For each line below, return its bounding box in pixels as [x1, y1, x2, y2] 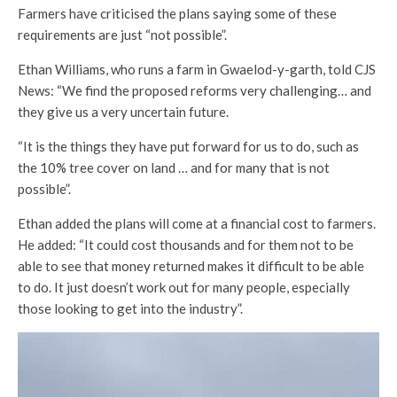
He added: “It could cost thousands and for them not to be [18, 236, 354, 253]
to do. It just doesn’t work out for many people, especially [18, 278, 350, 295]
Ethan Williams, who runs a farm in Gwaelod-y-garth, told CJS [18, 60, 376, 77]
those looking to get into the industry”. [18, 300, 243, 316]
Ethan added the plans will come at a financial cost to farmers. [18, 214, 376, 231]
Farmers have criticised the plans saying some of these [18, 4, 337, 21]
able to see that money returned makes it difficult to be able [18, 257, 364, 274]
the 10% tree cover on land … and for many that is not [18, 159, 330, 175]
